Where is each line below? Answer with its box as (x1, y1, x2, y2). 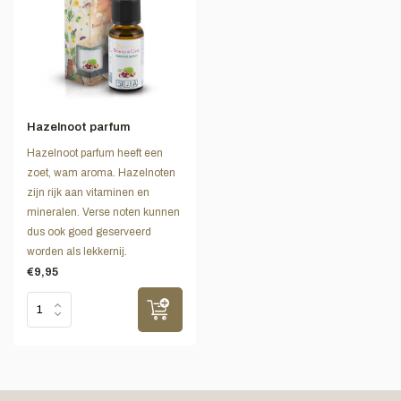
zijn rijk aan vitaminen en (27, 185, 149, 199)
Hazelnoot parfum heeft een (27, 146, 163, 159)
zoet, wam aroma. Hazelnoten (27, 166, 175, 179)
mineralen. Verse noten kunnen (27, 205, 180, 218)
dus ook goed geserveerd (27, 225, 151, 238)
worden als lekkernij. (27, 244, 127, 258)
